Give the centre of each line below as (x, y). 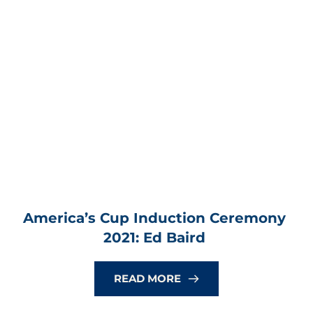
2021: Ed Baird (154, 238)
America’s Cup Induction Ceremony (154, 218)
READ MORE (147, 279)
